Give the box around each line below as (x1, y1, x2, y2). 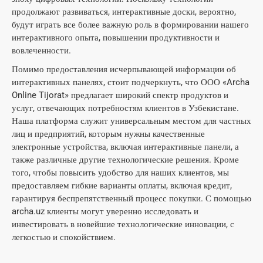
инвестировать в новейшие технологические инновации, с (12, 219, 234, 230)
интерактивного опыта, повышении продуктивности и (12, 32, 220, 43)
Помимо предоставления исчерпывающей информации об (12, 64, 236, 75)
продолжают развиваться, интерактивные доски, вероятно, (12, 6, 236, 17)
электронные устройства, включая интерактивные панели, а (12, 141, 239, 152)
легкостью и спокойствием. (12, 232, 116, 242)
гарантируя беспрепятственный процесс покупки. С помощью (12, 193, 251, 204)
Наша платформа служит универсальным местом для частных (12, 116, 251, 126)
